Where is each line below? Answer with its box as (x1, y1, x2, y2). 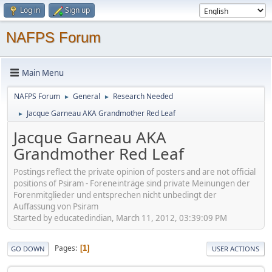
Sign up (65, 5, 90, 15)
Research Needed (113, 91, 173, 101)
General (73, 91, 100, 101)
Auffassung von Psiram (13, 200, 98, 212)
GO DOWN (11, 243, 45, 253)
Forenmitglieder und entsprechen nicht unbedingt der (13, 189, 217, 200)
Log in (20, 5, 40, 15)
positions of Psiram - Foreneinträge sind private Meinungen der (13, 177, 250, 189)
